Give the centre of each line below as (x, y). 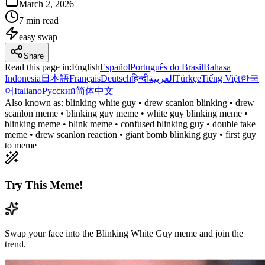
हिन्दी (140, 78)
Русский (59, 91)
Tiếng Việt (221, 78)
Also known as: (34, 102)
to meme (21, 145)
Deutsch (116, 78)
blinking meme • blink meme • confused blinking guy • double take (130, 124)
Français (85, 78)
